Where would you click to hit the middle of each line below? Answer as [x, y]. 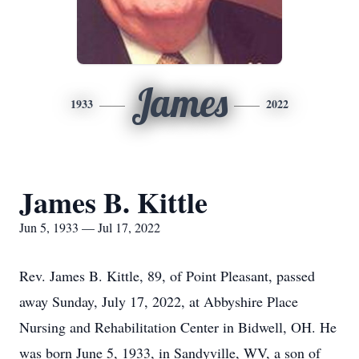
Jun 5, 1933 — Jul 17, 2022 [90, 227]
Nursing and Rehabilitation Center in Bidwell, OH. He [178, 327]
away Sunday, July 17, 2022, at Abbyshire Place [159, 301]
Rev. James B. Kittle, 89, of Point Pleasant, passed [167, 276]
